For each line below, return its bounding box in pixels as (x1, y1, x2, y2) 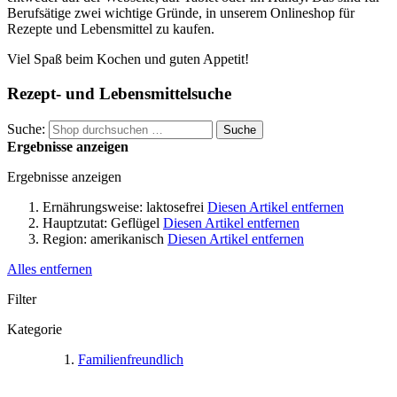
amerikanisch (90, 230, 164, 246)
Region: (43, 230, 87, 246)
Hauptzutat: (43, 214, 107, 230)
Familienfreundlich (78, 351, 183, 367)
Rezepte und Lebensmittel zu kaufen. (7, 21, 218, 37)
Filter (7, 291, 36, 307)
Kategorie (7, 321, 62, 337)
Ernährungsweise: (43, 198, 143, 214)
